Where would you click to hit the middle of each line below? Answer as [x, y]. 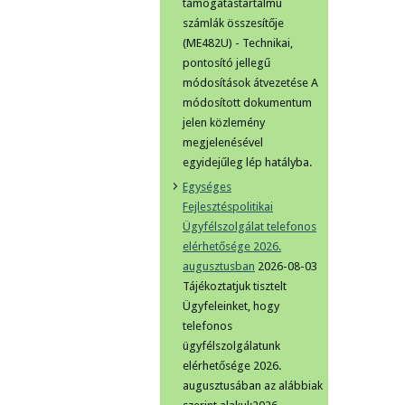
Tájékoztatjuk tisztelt [235, 286]
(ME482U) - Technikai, [238, 43]
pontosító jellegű [226, 63]
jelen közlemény [224, 122]
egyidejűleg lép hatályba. [247, 162]
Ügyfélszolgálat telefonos [250, 226]
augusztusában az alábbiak [253, 386]
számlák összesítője [233, 23]
